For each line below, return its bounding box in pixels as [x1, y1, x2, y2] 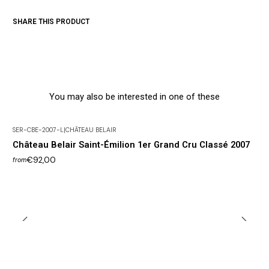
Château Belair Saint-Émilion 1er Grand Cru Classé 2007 [13, 139, 250, 151]
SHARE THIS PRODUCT [13, 17, 89, 26]
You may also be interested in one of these [49, 91, 220, 102]
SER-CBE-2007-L [13, 126, 64, 134]
